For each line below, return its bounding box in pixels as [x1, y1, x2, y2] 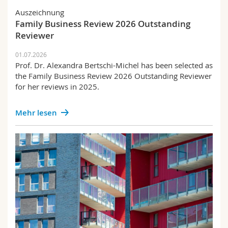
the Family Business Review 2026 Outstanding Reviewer [15, 71, 212, 81]
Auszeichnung [15, 7, 64, 17]
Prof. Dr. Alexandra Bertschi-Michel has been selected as [15, 60, 213, 70]
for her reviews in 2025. [15, 81, 99, 92]
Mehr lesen [15, 107, 57, 118]
